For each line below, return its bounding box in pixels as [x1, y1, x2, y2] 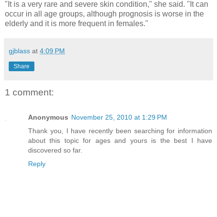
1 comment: [5, 87, 54, 97]
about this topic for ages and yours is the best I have [28, 137, 212, 145]
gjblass [9, 46, 30, 55]
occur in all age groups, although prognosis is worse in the [5, 9, 204, 18]
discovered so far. [28, 146, 82, 155]
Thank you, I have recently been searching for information [28, 127, 212, 135]
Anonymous [28, 113, 68, 122]
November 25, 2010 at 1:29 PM [71, 113, 167, 122]
